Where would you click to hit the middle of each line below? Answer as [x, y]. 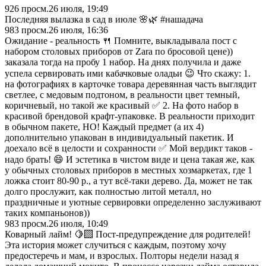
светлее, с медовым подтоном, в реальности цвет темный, [122, 94]
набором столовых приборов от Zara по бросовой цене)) [119, 51]
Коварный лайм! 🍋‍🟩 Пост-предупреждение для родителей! [128, 234]
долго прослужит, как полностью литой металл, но [108, 191]
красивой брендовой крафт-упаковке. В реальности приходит [130, 116]
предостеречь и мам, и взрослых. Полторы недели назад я [122, 255]
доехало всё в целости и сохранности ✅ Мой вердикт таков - [129, 148]
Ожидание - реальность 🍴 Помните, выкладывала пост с [121, 40]
